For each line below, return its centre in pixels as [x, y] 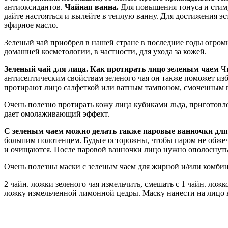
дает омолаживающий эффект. [57, 113]
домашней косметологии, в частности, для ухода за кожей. [105, 51]
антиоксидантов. [34, 7]
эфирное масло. [31, 25]
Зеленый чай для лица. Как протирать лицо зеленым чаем [111, 69]
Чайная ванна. [93, 7]
